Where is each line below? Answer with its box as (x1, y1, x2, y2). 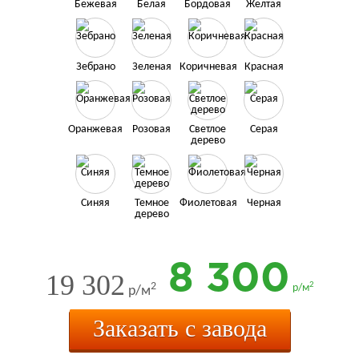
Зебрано (75, 61, 115, 74)
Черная (246, 197, 281, 210)
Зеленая (131, 61, 171, 74)
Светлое (189, 123, 226, 136)
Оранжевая (68, 123, 123, 136)
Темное (134, 197, 169, 210)
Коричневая (179, 61, 237, 74)
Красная (244, 61, 284, 74)
